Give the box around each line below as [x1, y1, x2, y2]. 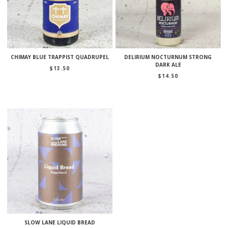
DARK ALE [155, 61, 181, 68]
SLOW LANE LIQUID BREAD [24, 218, 96, 226]
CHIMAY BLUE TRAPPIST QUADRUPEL [11, 53, 109, 61]
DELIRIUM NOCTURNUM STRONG [124, 53, 212, 61]
